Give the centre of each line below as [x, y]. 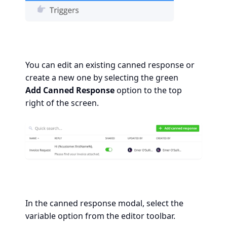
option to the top [148, 90]
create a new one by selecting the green [102, 78]
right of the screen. [62, 103]
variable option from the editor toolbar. [100, 216]
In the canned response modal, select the [104, 203]
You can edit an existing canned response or [110, 65]
